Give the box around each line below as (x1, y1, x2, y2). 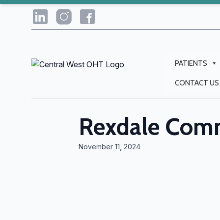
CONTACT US (175, 79, 219, 87)
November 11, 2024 (79, 142, 140, 151)
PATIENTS (175, 59, 207, 68)
